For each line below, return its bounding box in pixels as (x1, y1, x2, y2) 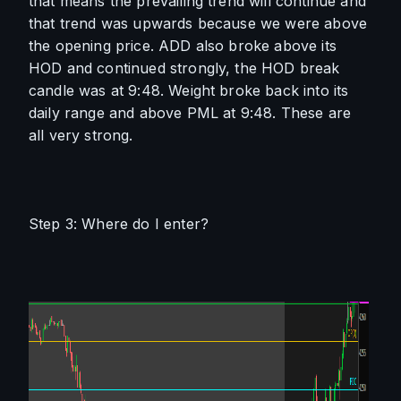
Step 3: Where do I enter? (29, 215, 209, 233)
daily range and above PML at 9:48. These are (29, 104, 352, 122)
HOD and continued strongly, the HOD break (29, 59, 340, 77)
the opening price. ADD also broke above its (29, 37, 337, 55)
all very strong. (29, 126, 138, 144)
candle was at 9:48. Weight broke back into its (29, 81, 349, 99)
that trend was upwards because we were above (29, 14, 368, 32)
